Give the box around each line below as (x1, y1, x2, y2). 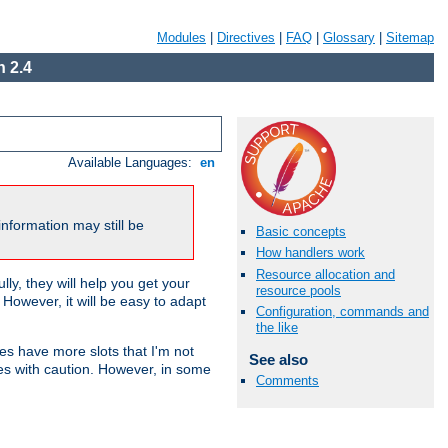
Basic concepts (256, 224, 346, 240)
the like (256, 319, 298, 335)
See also (248, 350, 308, 368)
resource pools (256, 282, 341, 298)
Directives (217, 30, 275, 45)
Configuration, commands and (256, 303, 429, 319)
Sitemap (386, 30, 434, 45)
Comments (256, 372, 319, 388)
